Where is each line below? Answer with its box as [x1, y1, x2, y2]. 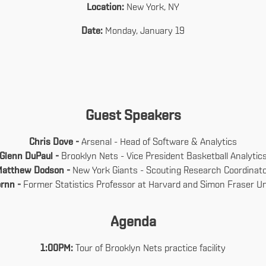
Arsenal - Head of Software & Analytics [81, 138, 237, 147]
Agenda [110, 216, 156, 230]
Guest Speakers [85, 109, 181, 123]
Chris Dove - [29, 138, 81, 147]
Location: [87, 3, 124, 12]
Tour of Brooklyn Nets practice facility [75, 244, 226, 254]
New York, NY [124, 3, 179, 12]
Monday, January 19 [103, 27, 185, 36]
